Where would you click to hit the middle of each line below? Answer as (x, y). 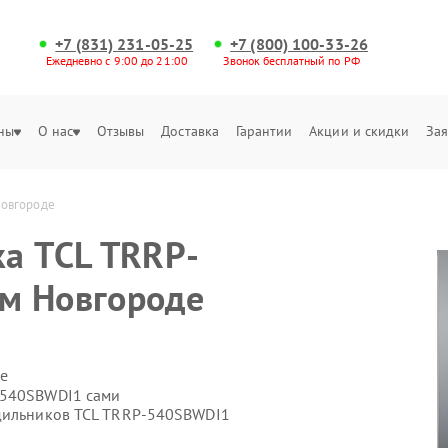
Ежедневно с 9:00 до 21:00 (116, 60)
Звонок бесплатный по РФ (291, 60)
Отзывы (120, 131)
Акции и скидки (359, 131)
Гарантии (264, 131)
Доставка (190, 131)
